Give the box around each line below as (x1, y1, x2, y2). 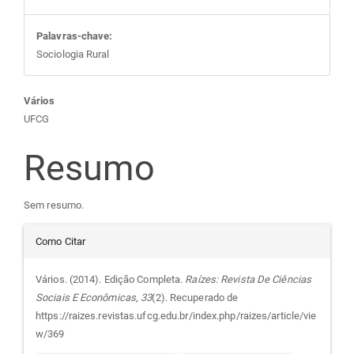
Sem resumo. (24, 199, 85, 212)
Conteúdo (23, 88, 178, 131)
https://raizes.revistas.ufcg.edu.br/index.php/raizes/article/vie (36, 310, 317, 322)
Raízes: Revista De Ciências (185, 273, 312, 286)
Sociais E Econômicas (36, 292, 136, 304)
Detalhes (23, 222, 163, 265)
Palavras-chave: (36, 29, 113, 42)
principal (23, 205, 159, 247)
